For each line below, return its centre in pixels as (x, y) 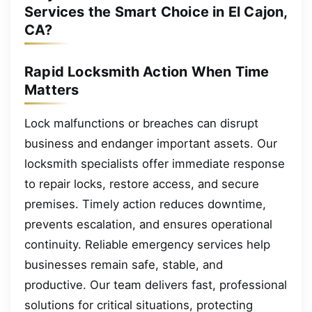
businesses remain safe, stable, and (124, 264)
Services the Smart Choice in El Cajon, (156, 12)
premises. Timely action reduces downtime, (145, 204)
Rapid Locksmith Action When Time (147, 71)
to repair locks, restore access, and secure (142, 184)
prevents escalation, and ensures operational (148, 224)
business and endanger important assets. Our (151, 143)
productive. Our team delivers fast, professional (156, 284)
